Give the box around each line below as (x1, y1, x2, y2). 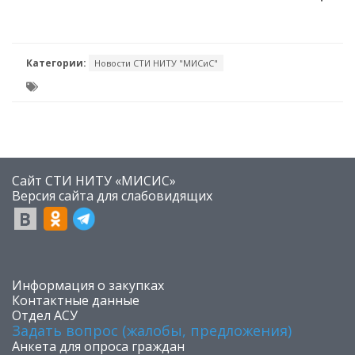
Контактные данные (12, 292, 139, 310)
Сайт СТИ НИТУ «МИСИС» (12, 172, 176, 190)
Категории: (26, 56, 86, 71)
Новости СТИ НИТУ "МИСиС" (94, 57, 218, 70)
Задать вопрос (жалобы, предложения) (12, 321, 292, 341)
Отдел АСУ (12, 307, 78, 325)
